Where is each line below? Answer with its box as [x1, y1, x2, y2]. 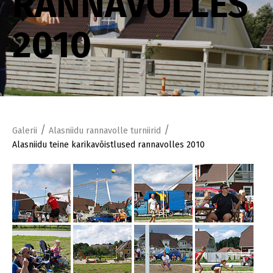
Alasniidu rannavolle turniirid [49, 125, 161, 136]
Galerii [12, 125, 37, 136]
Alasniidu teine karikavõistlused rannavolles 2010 [12, 139, 205, 150]
